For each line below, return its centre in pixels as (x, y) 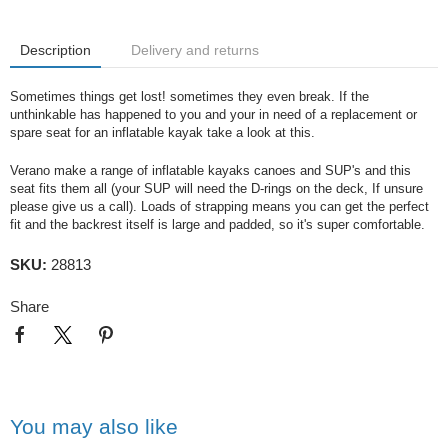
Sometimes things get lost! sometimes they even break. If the (189, 96)
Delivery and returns (195, 49)
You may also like (94, 426)
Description (55, 49)
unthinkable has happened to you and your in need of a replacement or (213, 114)
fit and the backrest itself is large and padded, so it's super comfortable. (221, 224)
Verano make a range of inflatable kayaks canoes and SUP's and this (210, 170)
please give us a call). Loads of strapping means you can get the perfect (219, 206)
